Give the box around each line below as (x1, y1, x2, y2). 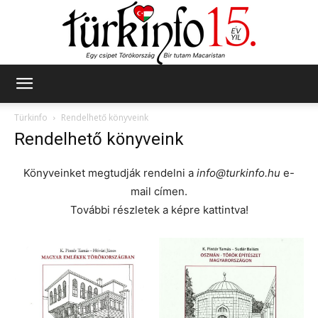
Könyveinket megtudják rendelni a (23, 165, 197, 180)
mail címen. (131, 184, 187, 198)
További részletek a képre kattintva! (70, 202, 248, 216)
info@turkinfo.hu (197, 165, 280, 180)
